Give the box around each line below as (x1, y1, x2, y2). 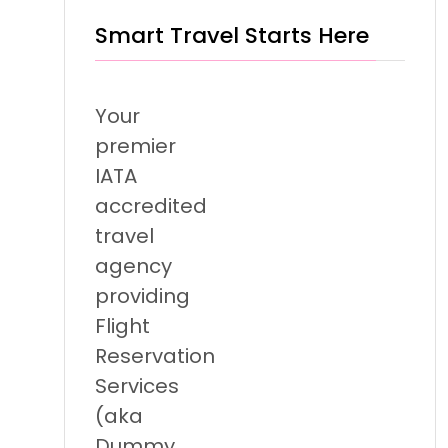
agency (95, 252, 172, 280)
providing (95, 282, 190, 310)
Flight (95, 312, 150, 340)
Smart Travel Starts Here (95, 20, 369, 51)
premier (95, 132, 176, 160)
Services (95, 372, 179, 400)
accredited (95, 192, 207, 220)
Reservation (95, 342, 215, 370)
